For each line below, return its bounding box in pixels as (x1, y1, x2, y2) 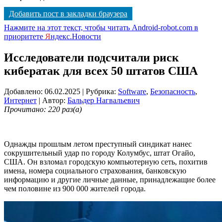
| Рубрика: (82, 87, 118, 96)
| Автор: (37, 96, 67, 105)
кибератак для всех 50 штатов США (4, 64, 198, 77)
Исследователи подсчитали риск (4, 51, 179, 64)
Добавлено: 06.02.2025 (4, 87, 80, 96)
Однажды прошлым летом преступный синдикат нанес (4, 140, 192, 149)
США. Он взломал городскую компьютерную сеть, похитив (4, 158, 208, 166)
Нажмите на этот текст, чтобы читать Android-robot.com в (4, 23, 198, 32)
